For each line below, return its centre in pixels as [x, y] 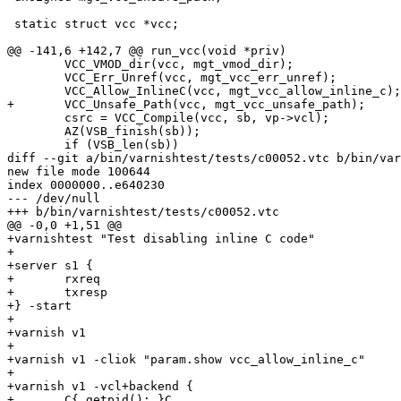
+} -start [39, 306]
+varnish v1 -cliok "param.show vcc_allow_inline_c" [186, 360]
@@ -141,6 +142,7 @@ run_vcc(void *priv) [147, 51]
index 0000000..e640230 [86, 185]
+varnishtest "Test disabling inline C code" [161, 239]
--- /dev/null [54, 199]
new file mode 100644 [79, 172]
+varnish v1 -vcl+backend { [100, 387]
